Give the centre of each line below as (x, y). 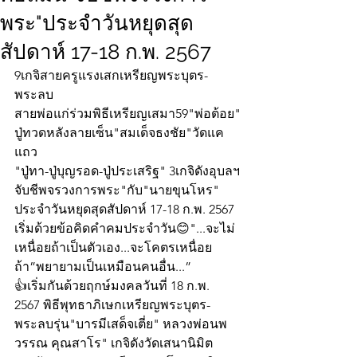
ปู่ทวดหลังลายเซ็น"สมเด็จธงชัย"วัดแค (119, 133)
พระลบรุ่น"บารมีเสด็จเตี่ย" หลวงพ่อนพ (121, 324)
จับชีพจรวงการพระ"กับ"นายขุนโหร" (118, 190)
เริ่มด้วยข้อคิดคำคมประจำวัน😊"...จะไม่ (125, 229)
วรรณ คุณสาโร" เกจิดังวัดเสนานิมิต (117, 343)
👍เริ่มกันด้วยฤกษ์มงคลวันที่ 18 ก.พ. (114, 286)
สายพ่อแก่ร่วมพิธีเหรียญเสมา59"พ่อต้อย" (127, 114)
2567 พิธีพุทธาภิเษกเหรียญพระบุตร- (114, 305)
